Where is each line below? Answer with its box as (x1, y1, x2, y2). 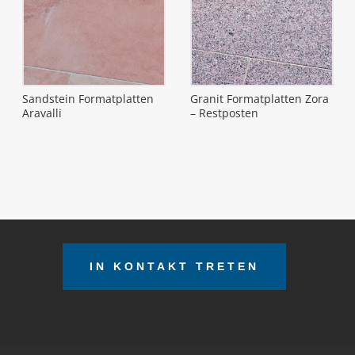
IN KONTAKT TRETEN (90, 259, 260, 273)
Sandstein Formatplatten (21, 91, 154, 107)
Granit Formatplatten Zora (189, 91, 329, 107)
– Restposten (189, 105, 258, 121)
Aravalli (21, 105, 62, 121)
